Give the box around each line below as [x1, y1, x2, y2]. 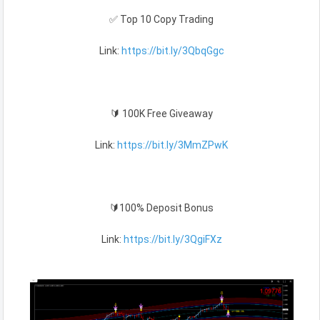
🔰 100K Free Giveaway [110, 108, 213, 120]
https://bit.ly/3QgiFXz [123, 234, 222, 246]
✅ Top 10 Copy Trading [109, 14, 214, 26]
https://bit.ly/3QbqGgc [121, 45, 224, 57]
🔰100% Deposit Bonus [109, 202, 214, 214]
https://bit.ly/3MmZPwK [117, 139, 228, 151]
